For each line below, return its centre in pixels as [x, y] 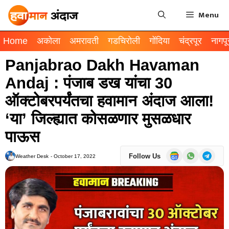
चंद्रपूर [190, 41]
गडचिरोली [124, 41]
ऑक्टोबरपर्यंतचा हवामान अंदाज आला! [109, 101]
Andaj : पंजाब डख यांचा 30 [89, 83]
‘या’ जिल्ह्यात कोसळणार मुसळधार [98, 119]
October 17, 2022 [75, 156]
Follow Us [145, 156]
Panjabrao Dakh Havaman [102, 65]
